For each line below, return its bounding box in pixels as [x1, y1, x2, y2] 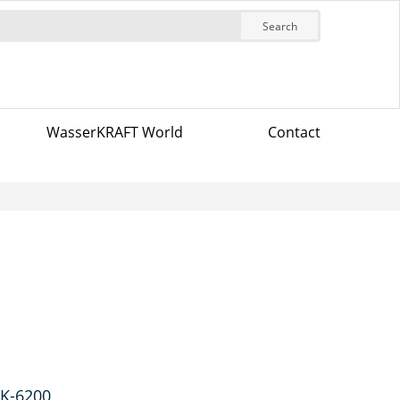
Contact [267, 122, 321, 142]
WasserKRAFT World [46, 122, 183, 142]
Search [262, 18, 297, 34]
